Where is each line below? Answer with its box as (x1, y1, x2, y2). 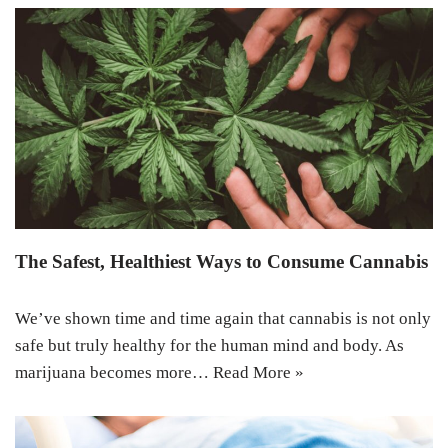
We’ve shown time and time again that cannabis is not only (15, 308, 431, 328)
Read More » (213, 362, 304, 382)
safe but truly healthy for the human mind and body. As (15, 335, 404, 355)
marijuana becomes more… (15, 362, 213, 382)
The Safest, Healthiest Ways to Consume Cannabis (15, 250, 428, 272)
